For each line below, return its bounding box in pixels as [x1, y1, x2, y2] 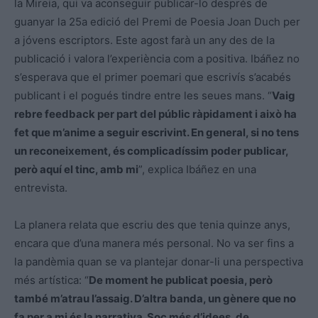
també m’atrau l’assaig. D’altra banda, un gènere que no [14, 291, 296, 305]
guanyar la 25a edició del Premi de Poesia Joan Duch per [14, 14, 300, 28]
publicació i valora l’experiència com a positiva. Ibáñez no [14, 51, 300, 65]
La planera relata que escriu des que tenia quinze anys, [14, 217, 290, 231]
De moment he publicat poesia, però [89, 273, 273, 287]
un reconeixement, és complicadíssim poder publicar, [14, 143, 288, 158]
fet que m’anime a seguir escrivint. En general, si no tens [14, 125, 299, 139]
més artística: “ [14, 273, 89, 287]
